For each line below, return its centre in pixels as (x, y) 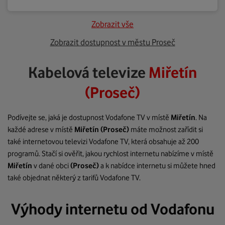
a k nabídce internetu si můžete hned (157, 166)
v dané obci (52, 166)
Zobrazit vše (113, 24)
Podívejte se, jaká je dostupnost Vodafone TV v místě (89, 118)
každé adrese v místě (41, 130)
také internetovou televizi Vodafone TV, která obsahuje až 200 (103, 142)
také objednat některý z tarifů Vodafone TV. (74, 178)
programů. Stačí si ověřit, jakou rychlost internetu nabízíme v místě (110, 154)
